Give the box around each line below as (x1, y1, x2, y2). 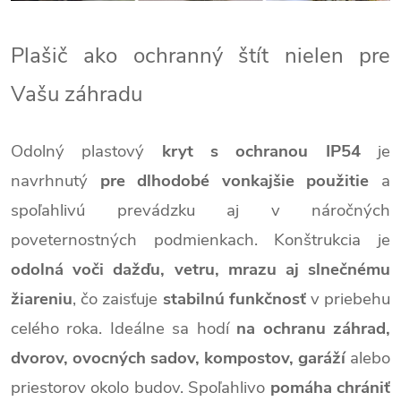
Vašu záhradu (11, 79, 142, 108)
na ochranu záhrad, (236, 316, 391, 340)
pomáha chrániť (269, 375, 391, 399)
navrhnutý (11, 168, 100, 192)
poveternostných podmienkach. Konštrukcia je (11, 227, 390, 252)
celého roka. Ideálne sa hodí (11, 316, 237, 340)
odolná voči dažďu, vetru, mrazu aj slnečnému (11, 257, 390, 281)
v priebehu (305, 286, 391, 311)
